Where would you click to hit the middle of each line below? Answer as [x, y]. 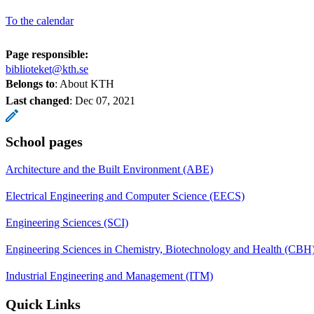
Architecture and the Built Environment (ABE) [109, 169]
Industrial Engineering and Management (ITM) [109, 275]
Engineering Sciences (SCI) [67, 222]
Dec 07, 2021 [105, 100]
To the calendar [40, 20]
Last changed [37, 100]
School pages [44, 141]
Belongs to [30, 83]
